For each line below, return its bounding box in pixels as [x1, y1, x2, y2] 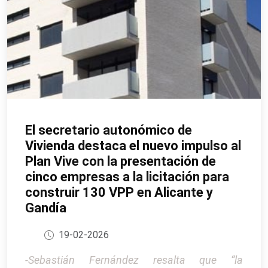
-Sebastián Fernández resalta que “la [25, 254, 243, 267]
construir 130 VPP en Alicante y [25, 185, 213, 200]
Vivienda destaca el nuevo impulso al [25, 138, 241, 154]
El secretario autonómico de [25, 123, 192, 138]
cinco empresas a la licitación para [25, 169, 229, 185]
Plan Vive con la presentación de [25, 154, 216, 169]
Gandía [25, 200, 66, 216]
